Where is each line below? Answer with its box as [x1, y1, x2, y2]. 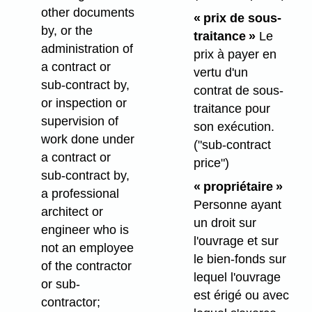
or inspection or [40, 96, 127, 111]
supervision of [40, 114, 118, 129]
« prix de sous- [193, 10, 281, 25]
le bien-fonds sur [193, 252, 286, 267]
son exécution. [193, 119, 274, 134]
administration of [40, 42, 133, 56]
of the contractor [40, 259, 132, 274]
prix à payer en [193, 47, 276, 61]
